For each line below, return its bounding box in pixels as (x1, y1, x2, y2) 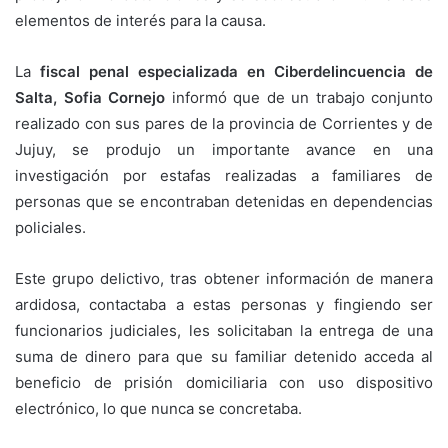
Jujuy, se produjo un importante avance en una (15, 140, 433, 160)
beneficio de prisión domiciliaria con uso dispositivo (15, 373, 433, 393)
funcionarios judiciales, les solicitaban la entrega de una (15, 321, 433, 341)
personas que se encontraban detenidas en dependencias (15, 192, 433, 212)
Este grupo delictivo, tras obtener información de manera (15, 269, 433, 289)
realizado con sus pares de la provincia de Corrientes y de (15, 114, 433, 134)
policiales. (15, 218, 86, 238)
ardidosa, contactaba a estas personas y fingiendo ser (15, 295, 433, 315)
